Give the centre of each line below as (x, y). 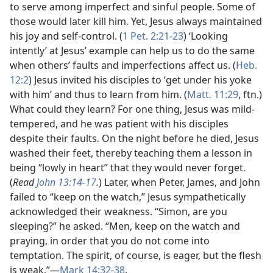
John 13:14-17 (66, 182)
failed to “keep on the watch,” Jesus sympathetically (128, 197)
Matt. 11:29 (213, 94)
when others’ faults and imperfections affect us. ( (123, 65)
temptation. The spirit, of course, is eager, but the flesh (136, 255)
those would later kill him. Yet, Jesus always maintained (136, 21)
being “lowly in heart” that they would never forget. (128, 168)
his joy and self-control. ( (66, 36)
